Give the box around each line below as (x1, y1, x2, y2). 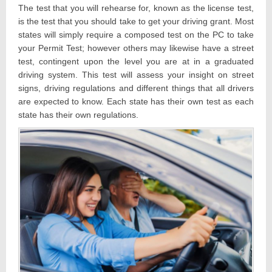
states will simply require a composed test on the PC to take (18, 29, 254, 39)
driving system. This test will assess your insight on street (18, 69, 254, 80)
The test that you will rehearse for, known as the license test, (18, 2, 254, 13)
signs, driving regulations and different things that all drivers (18, 83, 254, 93)
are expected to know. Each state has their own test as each (18, 96, 254, 106)
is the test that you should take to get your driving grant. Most (18, 16, 254, 26)
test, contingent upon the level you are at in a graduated (18, 56, 254, 66)
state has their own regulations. (18, 109, 138, 120)
